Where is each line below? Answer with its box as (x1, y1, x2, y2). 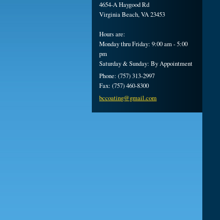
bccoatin (99, 93, 121, 102)
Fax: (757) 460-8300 (99, 81, 149, 90)
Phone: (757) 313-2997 (99, 71, 155, 80)
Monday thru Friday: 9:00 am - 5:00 (99, 39, 188, 48)
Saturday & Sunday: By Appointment (99, 59, 192, 68)
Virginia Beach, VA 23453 (99, 10, 165, 19)
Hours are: (99, 29, 125, 38)
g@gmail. (121, 93, 146, 102)
